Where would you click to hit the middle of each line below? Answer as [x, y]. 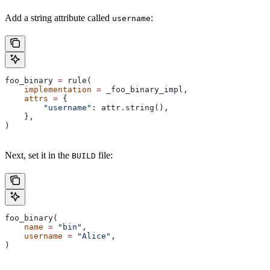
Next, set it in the [38, 155]
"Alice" [92, 236]
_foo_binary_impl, [145, 90]
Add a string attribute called [58, 18]
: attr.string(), [130, 108]
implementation [48, 90]
